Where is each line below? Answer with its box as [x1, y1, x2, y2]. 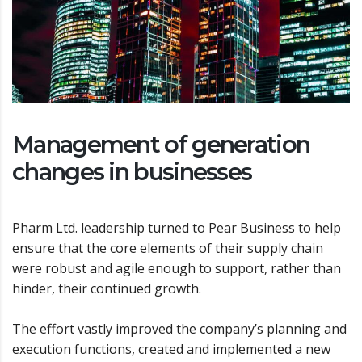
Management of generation [12, 129, 310, 158]
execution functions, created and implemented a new [12, 339, 330, 358]
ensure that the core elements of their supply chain [12, 238, 323, 257]
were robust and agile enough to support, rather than [12, 259, 341, 277]
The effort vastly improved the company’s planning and [12, 319, 347, 338]
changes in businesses [12, 157, 252, 186]
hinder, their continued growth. [12, 279, 201, 297]
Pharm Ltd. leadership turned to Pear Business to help [12, 218, 341, 237]
